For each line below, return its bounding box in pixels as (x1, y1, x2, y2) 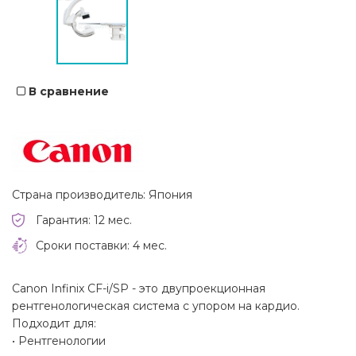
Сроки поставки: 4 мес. (36, 238, 167, 253)
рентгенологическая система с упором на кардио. (12, 299, 300, 314)
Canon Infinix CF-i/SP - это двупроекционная (12, 281, 265, 296)
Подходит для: (12, 316, 96, 331)
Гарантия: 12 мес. (36, 213, 132, 228)
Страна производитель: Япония (12, 188, 192, 203)
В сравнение (29, 84, 109, 99)
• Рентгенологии (12, 334, 106, 349)
